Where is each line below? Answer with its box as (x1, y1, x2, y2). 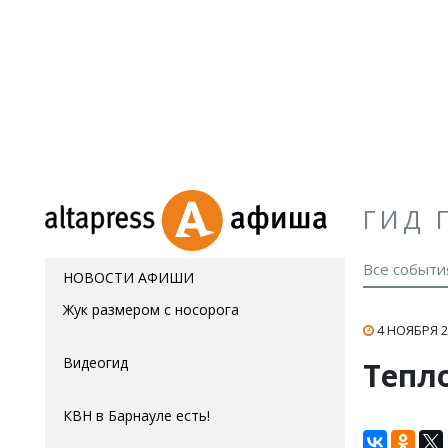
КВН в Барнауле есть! (63, 406, 210, 425)
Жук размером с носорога (63, 300, 239, 319)
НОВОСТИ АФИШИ (63, 268, 194, 287)
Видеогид (63, 353, 128, 372)
